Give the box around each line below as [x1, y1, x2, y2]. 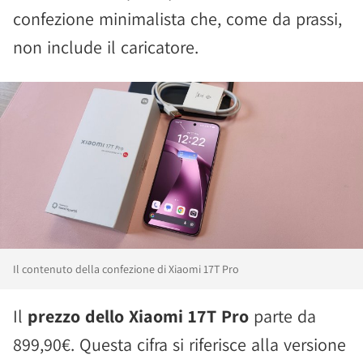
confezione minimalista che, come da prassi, [13, 7, 342, 31]
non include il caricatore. [13, 36, 199, 59]
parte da [249, 304, 316, 327]
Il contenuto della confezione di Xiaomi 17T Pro [13, 261, 239, 276]
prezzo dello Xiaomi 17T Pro [28, 304, 249, 327]
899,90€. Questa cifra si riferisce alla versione [13, 332, 346, 356]
